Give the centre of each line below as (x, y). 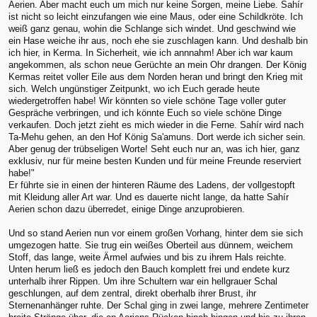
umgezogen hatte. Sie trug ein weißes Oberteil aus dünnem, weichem (151, 246)
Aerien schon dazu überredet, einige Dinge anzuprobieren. (127, 209)
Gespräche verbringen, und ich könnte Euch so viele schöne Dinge (145, 113)
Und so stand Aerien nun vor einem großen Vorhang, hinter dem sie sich (156, 234)
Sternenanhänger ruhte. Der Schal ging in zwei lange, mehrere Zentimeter (158, 306)
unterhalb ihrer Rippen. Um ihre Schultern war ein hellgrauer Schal (143, 282)
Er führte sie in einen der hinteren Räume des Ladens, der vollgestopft (152, 185)
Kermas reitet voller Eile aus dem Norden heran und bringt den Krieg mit (156, 77)
